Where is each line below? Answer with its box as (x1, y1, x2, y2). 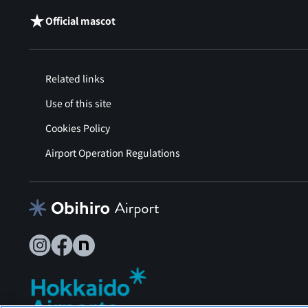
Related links (45, 71, 104, 86)
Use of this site (45, 96, 111, 111)
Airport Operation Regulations (45, 146, 180, 160)
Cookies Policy (45, 121, 110, 135)
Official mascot (45, 14, 115, 28)
